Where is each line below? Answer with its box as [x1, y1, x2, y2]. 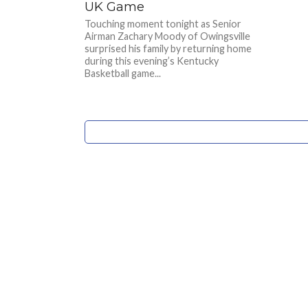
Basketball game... [85, 67, 162, 80]
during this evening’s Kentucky [85, 55, 219, 67]
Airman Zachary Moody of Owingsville [85, 30, 251, 43]
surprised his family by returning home [85, 43, 252, 55]
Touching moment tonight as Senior [85, 18, 242, 30]
